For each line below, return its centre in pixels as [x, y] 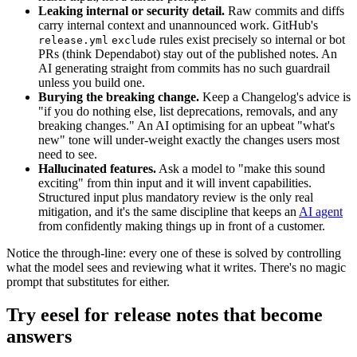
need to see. [68, 154]
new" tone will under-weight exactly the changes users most [189, 139]
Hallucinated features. [97, 168]
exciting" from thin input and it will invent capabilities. [175, 182]
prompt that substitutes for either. [88, 281]
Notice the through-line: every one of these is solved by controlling [174, 253]
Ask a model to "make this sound [241, 168]
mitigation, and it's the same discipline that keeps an [169, 211]
